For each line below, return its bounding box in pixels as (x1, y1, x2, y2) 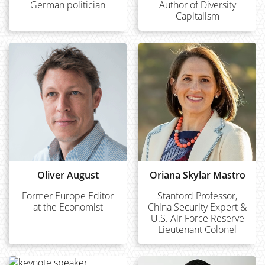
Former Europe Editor (22, 189, 114, 202)
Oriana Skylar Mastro (149, 169, 245, 182)
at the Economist (33, 201, 103, 214)
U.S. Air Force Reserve (150, 212, 244, 225)
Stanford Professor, (157, 189, 237, 202)
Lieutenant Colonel (158, 223, 237, 236)
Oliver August (37, 169, 99, 182)
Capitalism (175, 9, 219, 22)
